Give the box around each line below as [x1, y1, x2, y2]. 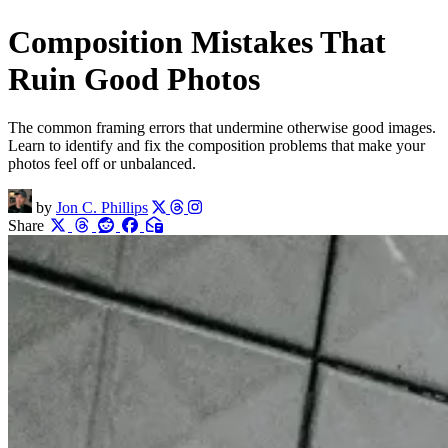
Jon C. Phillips [56, 199, 148, 216]
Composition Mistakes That [8, 23, 386, 60]
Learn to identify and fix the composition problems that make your [8, 137, 425, 154]
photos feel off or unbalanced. [8, 155, 196, 172]
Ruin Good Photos [8, 60, 260, 97]
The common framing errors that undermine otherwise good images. [8, 119, 436, 136]
